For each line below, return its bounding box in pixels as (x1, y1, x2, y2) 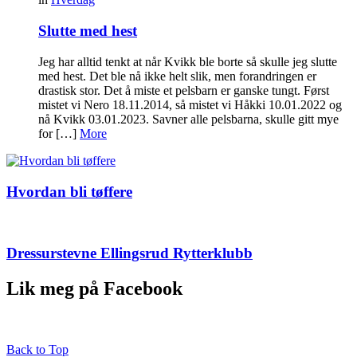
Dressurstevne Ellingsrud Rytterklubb (6, 244, 253, 261)
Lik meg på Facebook (6, 277, 182, 299)
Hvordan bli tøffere (6, 182, 132, 200)
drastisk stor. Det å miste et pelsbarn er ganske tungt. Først (38, 83, 329, 97)
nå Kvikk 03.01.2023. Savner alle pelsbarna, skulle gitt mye (38, 112, 339, 126)
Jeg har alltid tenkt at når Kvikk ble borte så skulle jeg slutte (38, 54, 337, 69)
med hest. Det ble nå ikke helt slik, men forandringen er (38, 69, 316, 83)
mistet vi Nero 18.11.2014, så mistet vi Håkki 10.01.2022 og (38, 97, 342, 112)
